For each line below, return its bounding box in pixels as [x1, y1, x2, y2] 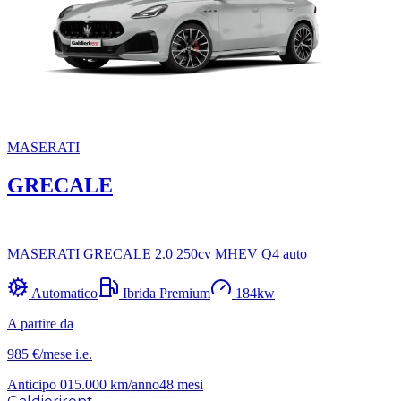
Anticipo [7, 376, 60, 392]
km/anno [107, 376, 159, 392]
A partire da [7, 315, 73, 331]
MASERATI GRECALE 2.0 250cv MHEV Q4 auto [7, 245, 307, 261]
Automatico [31, 285, 98, 301]
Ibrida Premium [123, 285, 210, 301]
